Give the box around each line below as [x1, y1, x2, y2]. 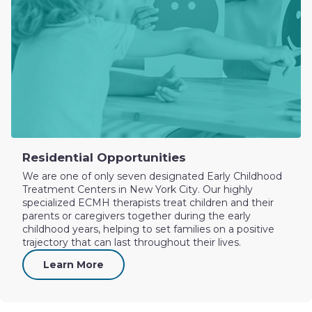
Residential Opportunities [22, 150, 186, 164]
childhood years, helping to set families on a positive [22, 223, 274, 235]
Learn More [43, 258, 104, 271]
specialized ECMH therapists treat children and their [22, 196, 274, 209]
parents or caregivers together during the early [22, 210, 251, 222]
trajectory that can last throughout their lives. [22, 236, 241, 249]
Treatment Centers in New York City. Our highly [22, 183, 253, 196]
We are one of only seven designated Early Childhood [22, 170, 282, 182]
